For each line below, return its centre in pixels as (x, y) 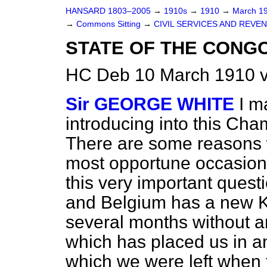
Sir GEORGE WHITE (150, 104)
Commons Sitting (110, 24)
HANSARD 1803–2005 (108, 11)
